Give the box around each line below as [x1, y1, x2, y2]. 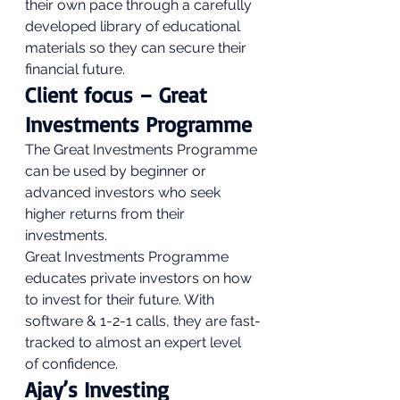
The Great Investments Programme [25, 141, 261, 158]
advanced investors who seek [25, 184, 224, 201]
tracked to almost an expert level [25, 334, 245, 351]
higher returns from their [25, 205, 188, 222]
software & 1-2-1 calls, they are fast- [25, 312, 261, 329]
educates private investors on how [25, 270, 255, 287]
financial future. [25, 61, 129, 78]
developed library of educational [25, 18, 244, 35]
